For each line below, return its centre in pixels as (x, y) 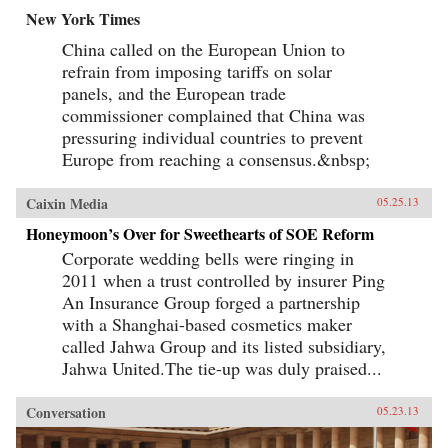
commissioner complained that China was (213, 115)
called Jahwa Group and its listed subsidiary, (224, 346)
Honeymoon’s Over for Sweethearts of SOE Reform (200, 234)
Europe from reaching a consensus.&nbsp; (216, 159)
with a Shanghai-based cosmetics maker (207, 324)
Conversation (66, 413)
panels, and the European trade (174, 93)
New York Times (83, 19)
